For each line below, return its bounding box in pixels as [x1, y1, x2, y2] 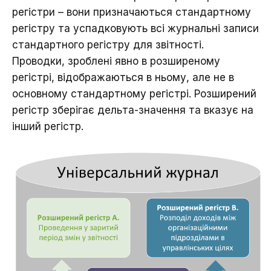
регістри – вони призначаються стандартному [12, 6, 251, 19]
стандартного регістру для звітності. [12, 39, 204, 51]
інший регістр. [12, 120, 83, 133]
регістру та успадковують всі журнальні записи [12, 22, 259, 35]
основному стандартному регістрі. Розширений [12, 88, 256, 100]
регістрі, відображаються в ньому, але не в [12, 71, 234, 84]
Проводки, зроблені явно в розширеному [12, 55, 220, 68]
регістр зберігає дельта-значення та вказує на [12, 104, 253, 117]
